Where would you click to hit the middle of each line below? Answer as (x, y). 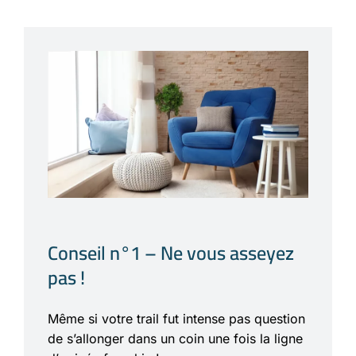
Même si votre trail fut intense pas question (176, 318)
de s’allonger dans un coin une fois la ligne (175, 338)
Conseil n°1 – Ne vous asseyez (171, 253)
